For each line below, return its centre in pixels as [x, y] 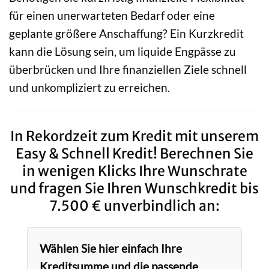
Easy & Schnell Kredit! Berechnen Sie [134, 153]
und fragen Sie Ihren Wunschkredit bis [134, 188]
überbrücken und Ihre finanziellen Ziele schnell [128, 69]
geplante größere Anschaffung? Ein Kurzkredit [126, 33]
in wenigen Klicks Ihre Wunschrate [134, 171]
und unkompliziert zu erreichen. [89, 87]
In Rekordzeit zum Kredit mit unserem [134, 136]
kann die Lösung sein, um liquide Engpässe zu [122, 51]
